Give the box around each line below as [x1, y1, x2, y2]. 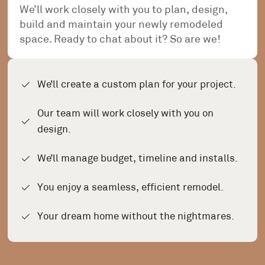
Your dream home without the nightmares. [37, 210, 235, 223]
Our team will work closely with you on [37, 107, 214, 120]
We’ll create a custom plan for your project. [37, 78, 237, 91]
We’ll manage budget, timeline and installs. [37, 152, 238, 165]
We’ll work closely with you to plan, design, [20, 3, 228, 17]
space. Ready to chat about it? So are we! [20, 33, 221, 46]
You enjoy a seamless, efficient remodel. [37, 181, 224, 194]
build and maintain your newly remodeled [20, 18, 224, 31]
